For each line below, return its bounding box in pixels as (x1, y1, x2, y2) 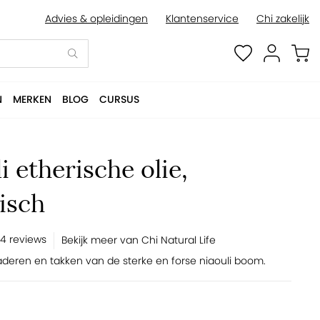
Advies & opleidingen (45, 12, 148, 26)
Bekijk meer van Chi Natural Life (61, 233, 216, 247)
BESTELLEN (224, 27, 273, 41)
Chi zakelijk (256, 12, 309, 26)
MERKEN (13, 92, 51, 106)
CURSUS (99, 92, 139, 106)
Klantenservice (166, 12, 239, 26)
